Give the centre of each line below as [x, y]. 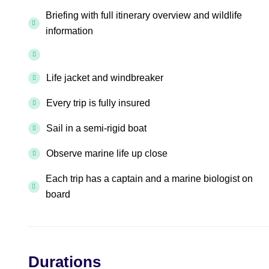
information [69, 31]
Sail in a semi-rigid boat [96, 128]
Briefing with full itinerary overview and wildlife [144, 15]
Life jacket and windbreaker [105, 78]
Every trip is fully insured [98, 103]
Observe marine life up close [107, 153]
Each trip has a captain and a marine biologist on [149, 179]
